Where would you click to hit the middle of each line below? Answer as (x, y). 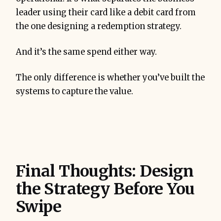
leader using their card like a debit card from (106, 12)
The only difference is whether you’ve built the (110, 77)
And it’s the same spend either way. (86, 52)
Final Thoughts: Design (105, 171)
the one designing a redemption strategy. (99, 26)
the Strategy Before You (105, 189)
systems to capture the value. (74, 91)
